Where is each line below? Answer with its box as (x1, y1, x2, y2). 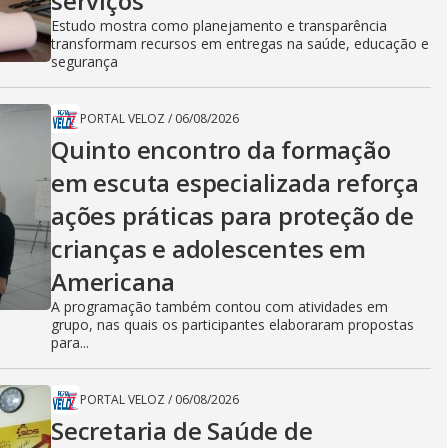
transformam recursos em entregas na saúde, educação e (51, 34, 429, 53)
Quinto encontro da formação (51, 133, 391, 166)
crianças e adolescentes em (51, 232, 366, 265)
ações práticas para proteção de (51, 199, 414, 232)
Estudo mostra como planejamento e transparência (51, 16, 387, 35)
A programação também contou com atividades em (51, 297, 388, 316)
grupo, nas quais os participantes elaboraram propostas (51, 315, 414, 334)
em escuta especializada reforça (51, 166, 419, 199)
